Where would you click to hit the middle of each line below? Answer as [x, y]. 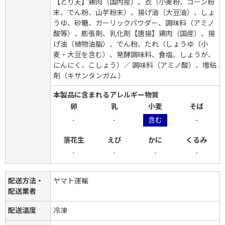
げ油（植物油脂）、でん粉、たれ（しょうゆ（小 [131, 44]
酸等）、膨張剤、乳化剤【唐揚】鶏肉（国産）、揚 [134, 33]
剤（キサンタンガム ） [89, 76]
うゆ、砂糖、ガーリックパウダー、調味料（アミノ [134, 23]
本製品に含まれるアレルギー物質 [106, 95]
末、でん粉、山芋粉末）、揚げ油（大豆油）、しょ [134, 12]
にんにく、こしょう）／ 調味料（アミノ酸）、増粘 [135, 65]
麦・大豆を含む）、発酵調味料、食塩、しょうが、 [134, 54]
